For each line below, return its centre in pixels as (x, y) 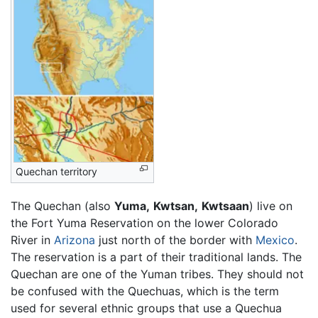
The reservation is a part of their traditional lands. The (156, 257)
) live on (271, 206)
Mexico (275, 240)
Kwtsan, (176, 206)
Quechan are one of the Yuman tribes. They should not (157, 274)
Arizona (75, 240)
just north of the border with (175, 240)
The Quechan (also (62, 206)
